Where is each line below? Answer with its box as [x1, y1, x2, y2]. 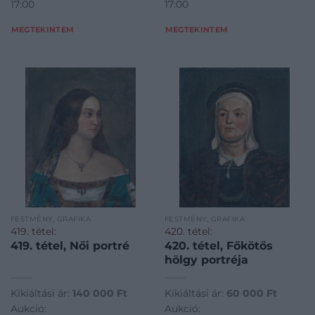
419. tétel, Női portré [10, 238, 129, 252]
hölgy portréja [164, 252, 248, 266]
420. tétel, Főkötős [164, 238, 273, 252]
